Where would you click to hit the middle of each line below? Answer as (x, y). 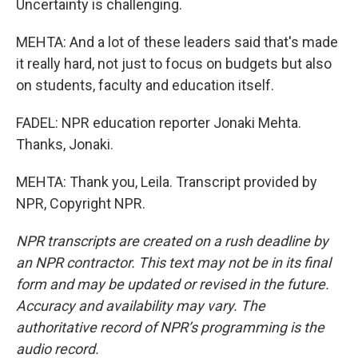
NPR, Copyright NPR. (81, 203)
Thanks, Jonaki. (65, 144)
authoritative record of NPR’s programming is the (170, 327)
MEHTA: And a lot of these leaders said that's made (177, 42)
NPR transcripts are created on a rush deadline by (172, 241)
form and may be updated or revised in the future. (173, 284)
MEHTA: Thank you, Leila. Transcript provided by (167, 182)
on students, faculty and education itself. (145, 85)
